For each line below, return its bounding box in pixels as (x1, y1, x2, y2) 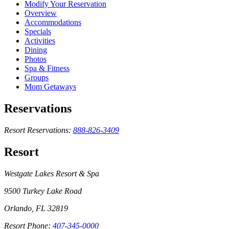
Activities (25, 36, 55, 45)
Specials (25, 27, 51, 36)
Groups (25, 73, 49, 82)
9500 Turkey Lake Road (4, 187, 82, 196)
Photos (25, 55, 47, 64)
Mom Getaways (25, 82, 76, 91)
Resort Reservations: (4, 126, 71, 135)
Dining (25, 45, 47, 55)
